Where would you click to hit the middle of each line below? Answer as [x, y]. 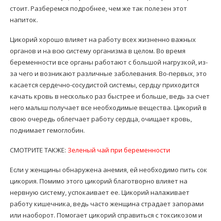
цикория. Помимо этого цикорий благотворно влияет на [99, 181]
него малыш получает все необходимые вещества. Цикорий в [108, 108]
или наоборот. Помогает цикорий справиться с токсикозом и [106, 215]
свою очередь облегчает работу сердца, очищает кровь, [101, 119]
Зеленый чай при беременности [119, 150]
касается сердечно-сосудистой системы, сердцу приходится [105, 85]
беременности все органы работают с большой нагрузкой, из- [109, 62]
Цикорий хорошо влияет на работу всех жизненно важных [103, 39]
